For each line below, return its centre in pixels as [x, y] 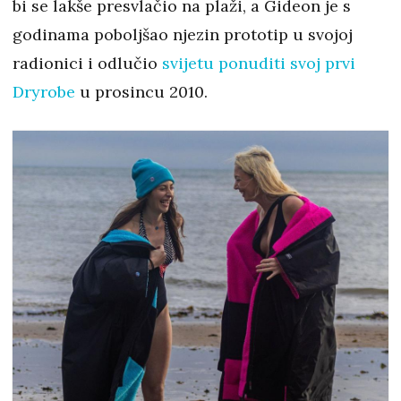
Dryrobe [44, 92]
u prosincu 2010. [141, 92]
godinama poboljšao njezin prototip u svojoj [183, 35]
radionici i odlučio [87, 64]
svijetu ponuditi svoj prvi [259, 64]
